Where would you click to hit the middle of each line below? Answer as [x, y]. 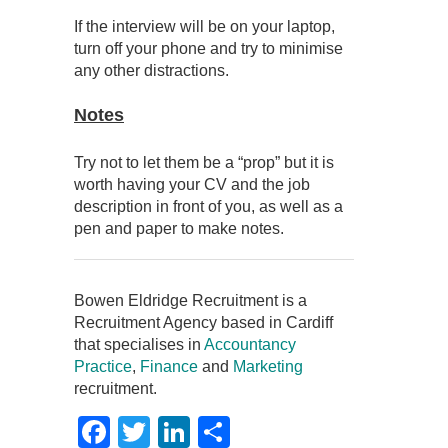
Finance [169, 367]
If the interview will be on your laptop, [204, 27]
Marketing [268, 367]
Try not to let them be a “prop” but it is [204, 163]
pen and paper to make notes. [179, 229]
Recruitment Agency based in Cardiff [203, 323]
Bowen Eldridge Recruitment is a [190, 301]
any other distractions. [151, 71]
